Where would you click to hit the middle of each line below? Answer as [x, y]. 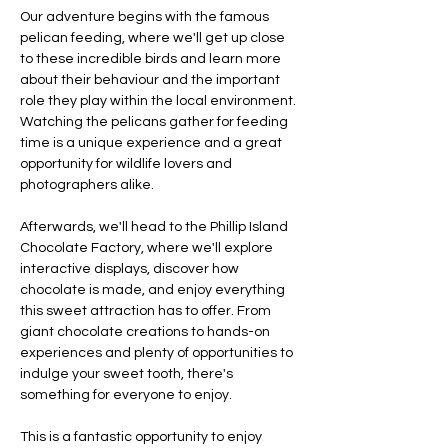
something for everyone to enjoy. [126, 395]
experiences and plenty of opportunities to [158, 353]
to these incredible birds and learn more [152, 59]
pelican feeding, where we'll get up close [154, 38]
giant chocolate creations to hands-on [146, 332]
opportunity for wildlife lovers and [127, 164]
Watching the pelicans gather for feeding [155, 122]
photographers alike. [87, 185]
